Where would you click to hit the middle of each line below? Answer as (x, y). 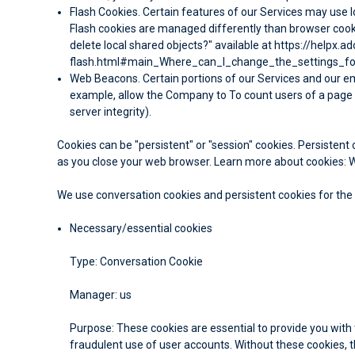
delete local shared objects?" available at (172, 45)
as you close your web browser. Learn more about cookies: (203, 161)
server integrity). (111, 111)
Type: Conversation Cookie (137, 261)
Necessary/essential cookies (141, 228)
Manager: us (101, 294)
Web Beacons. (105, 78)
